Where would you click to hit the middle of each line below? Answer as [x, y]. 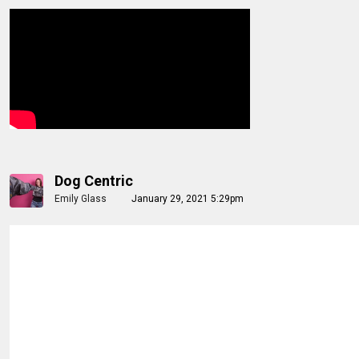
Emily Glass [81, 198]
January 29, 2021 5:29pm [188, 198]
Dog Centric [94, 180]
